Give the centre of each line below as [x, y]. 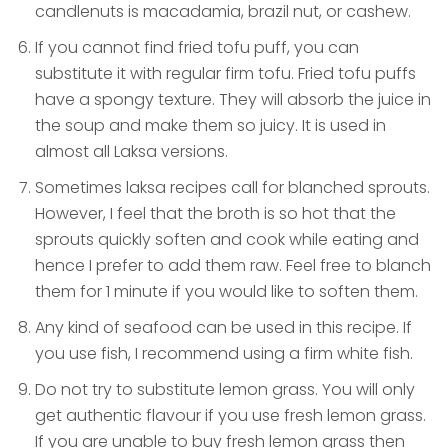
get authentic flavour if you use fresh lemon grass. [230, 416]
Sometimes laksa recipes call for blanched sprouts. [232, 188]
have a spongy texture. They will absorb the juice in [233, 100]
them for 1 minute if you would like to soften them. [226, 292]
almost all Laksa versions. [131, 152]
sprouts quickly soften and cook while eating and [227, 240]
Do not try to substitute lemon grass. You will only [225, 390]
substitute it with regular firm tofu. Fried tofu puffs [225, 74]
